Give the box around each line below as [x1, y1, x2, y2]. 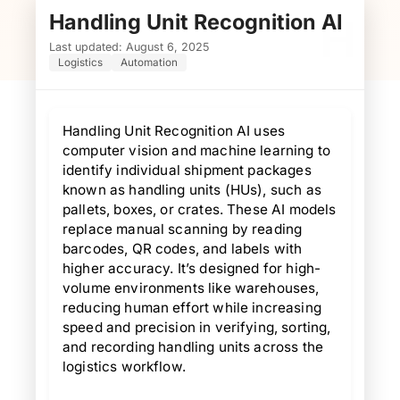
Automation [121, 56, 178, 69]
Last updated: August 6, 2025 [49, 40, 209, 54]
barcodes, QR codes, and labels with [62, 240, 303, 257]
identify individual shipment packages [62, 162, 312, 179]
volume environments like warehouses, [62, 279, 320, 296]
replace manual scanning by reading [62, 221, 303, 237]
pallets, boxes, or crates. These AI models [62, 201, 337, 218]
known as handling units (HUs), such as [62, 181, 321, 198]
